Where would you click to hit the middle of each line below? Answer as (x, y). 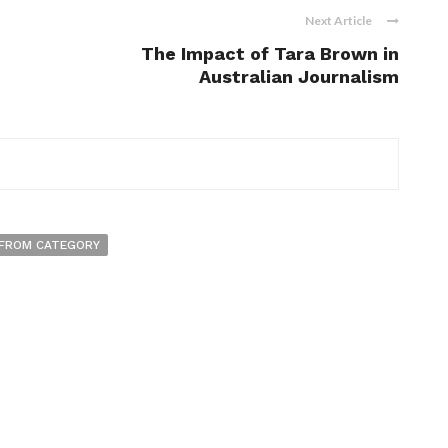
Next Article (338, 21)
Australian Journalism (299, 77)
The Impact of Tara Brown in (270, 54)
